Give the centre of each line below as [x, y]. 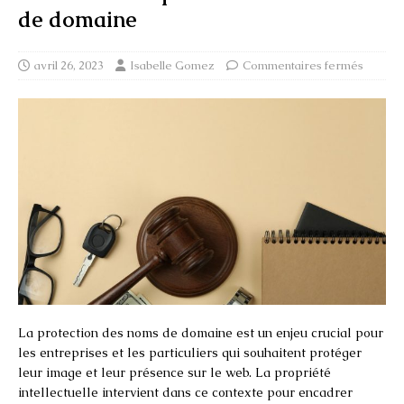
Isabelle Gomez [172, 65]
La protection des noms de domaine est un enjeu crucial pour [201, 332]
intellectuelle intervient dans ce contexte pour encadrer [185, 392]
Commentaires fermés [303, 65]
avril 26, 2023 [69, 65]
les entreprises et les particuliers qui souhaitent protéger [190, 352]
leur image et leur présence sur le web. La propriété [174, 372]
